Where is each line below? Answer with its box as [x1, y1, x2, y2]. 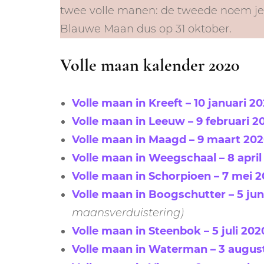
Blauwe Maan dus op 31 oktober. [60, 22, 232, 35]
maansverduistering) [72, 206, 184, 219]
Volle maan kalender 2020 [60, 54, 239, 76]
